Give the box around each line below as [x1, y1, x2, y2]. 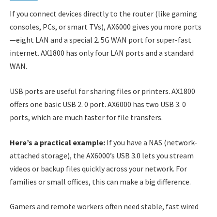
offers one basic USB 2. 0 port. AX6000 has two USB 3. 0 [10, 99, 186, 109]
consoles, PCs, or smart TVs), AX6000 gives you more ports [10, 22, 201, 32]
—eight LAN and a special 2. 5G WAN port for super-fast [10, 35, 191, 45]
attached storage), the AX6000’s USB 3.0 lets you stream [10, 150, 194, 160]
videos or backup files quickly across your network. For [10, 163, 187, 173]
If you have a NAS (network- [105, 137, 197, 147]
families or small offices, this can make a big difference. [10, 176, 191, 186]
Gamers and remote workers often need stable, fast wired [10, 201, 199, 212]
